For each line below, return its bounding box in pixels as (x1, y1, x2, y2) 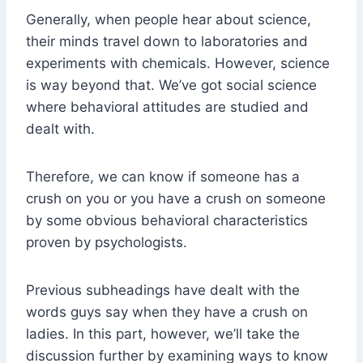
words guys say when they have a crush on (26, 304, 308, 321)
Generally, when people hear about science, (26, 11, 311, 28)
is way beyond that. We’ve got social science (26, 77, 317, 94)
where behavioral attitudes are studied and (26, 99, 309, 116)
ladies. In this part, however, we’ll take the (26, 326, 300, 343)
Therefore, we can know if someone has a (26, 169, 300, 186)
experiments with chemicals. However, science (26, 55, 330, 72)
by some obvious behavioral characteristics (26, 212, 308, 229)
